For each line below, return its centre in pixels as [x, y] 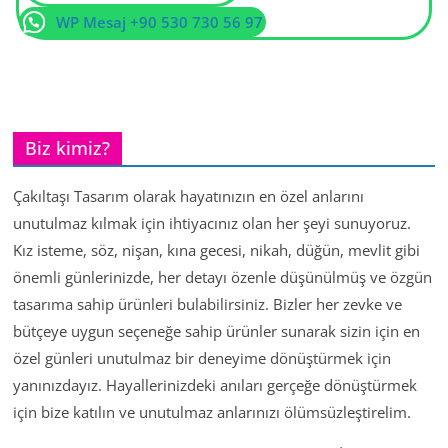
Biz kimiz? [68, 147]
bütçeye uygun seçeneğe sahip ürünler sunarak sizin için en [217, 330]
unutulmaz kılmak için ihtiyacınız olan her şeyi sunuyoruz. [212, 222]
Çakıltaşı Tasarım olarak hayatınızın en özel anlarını [189, 195]
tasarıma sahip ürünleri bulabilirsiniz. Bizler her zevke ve [208, 303]
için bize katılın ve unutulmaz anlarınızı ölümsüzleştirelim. [212, 411]
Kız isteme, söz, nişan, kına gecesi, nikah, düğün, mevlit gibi [217, 249]
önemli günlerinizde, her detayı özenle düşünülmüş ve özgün [223, 276]
